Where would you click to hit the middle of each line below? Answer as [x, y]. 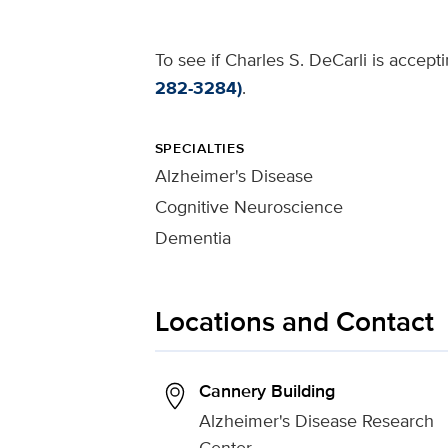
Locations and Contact [294, 321]
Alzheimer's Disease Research [316, 420]
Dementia [192, 237]
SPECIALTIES [199, 148]
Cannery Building [266, 391]
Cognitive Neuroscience [248, 206]
